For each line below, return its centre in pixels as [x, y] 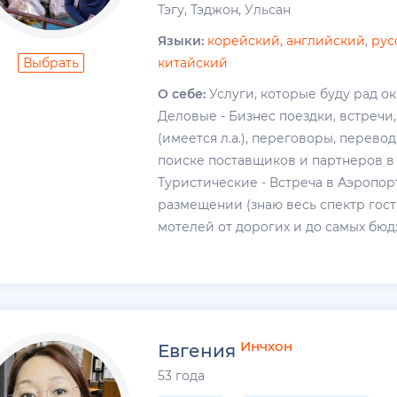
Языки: [181, 41]
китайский [193, 63]
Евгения [199, 351]
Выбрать [51, 63]
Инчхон [267, 346]
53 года [182, 376]
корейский [244, 41]
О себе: [182, 94]
